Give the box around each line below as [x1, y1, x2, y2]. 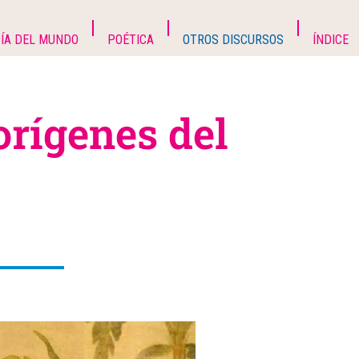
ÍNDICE [312, 32, 349, 47]
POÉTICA [107, 32, 154, 47]
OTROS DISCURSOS [182, 32, 284, 47]
